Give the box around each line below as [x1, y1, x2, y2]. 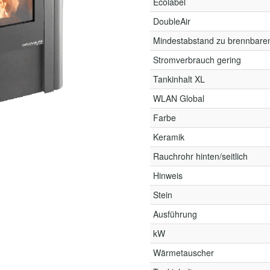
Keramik [153, 131, 184, 143]
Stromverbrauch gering [153, 54, 241, 66]
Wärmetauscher [153, 246, 214, 259]
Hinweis [153, 169, 183, 181]
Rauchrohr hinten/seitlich [153, 150, 248, 162]
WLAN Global [153, 92, 204, 104]
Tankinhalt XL [153, 73, 205, 85]
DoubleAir [153, 15, 190, 27]
